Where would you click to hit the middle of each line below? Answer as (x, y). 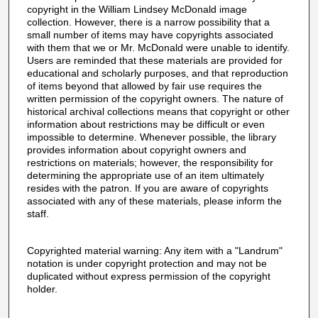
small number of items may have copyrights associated (150, 35)
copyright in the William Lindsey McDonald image (137, 10)
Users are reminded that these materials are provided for (154, 61)
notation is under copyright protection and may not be (147, 263)
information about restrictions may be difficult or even (146, 125)
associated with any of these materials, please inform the (154, 201)
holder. (42, 289)
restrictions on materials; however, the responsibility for (150, 163)
